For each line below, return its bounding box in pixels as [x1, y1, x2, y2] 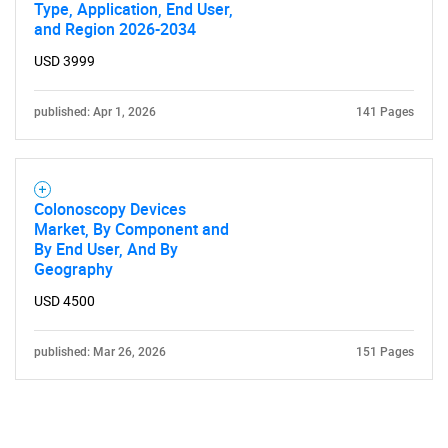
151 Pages [356, 345, 414, 359]
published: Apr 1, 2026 [34, 105, 156, 119]
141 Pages [356, 105, 414, 119]
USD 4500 [34, 293, 95, 309]
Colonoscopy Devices [34, 198, 186, 220]
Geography [34, 258, 113, 280]
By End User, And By [34, 238, 178, 260]
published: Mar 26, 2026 [34, 345, 166, 359]
